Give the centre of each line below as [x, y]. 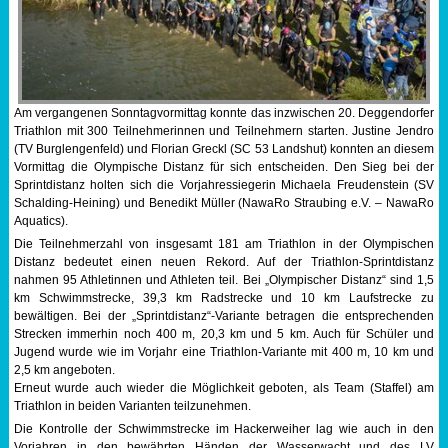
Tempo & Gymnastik [74, 77]
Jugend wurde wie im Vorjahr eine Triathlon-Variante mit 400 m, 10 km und [224, 352]
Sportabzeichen [63, 27]
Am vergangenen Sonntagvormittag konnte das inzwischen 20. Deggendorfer [224, 113]
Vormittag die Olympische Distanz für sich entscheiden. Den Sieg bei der [224, 167]
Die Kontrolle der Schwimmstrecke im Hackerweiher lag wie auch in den [224, 429]
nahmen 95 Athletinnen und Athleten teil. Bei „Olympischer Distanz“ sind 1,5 [224, 280]
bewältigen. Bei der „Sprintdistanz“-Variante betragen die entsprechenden [224, 316]
